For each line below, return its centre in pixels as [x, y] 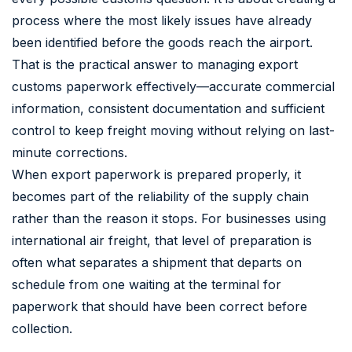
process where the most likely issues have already [162, 20]
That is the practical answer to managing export [155, 64]
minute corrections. [70, 152]
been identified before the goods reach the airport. [162, 42]
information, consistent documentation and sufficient [168, 108]
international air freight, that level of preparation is [162, 240]
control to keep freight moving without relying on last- [173, 130]
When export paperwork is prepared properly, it [156, 174]
